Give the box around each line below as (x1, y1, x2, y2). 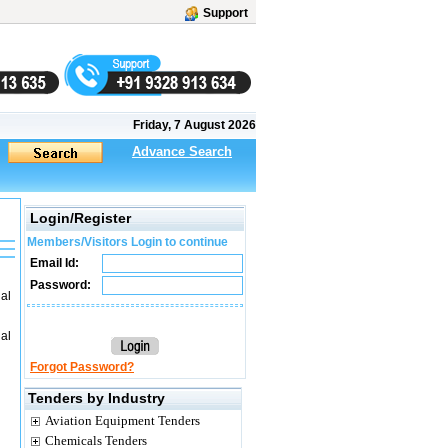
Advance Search (132, 144, 232, 159)
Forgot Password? (30, 360, 134, 374)
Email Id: (27, 256, 79, 270)
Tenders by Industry (28, 390, 165, 406)
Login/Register (30, 210, 131, 226)
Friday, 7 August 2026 (133, 118, 256, 132)
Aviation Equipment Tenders (45, 413, 200, 428)
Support (203, 6, 248, 20)
